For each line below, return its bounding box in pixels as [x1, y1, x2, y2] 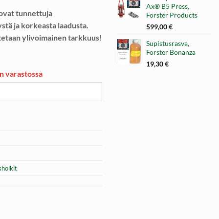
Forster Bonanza [146, 47, 196, 56]
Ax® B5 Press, [146, 1, 189, 10]
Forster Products [146, 10, 197, 19]
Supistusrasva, [146, 39, 189, 47]
